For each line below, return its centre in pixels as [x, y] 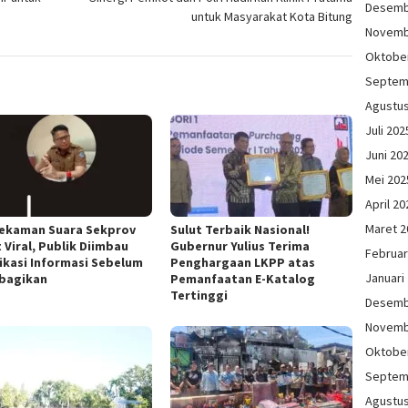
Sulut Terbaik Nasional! [240, 229]
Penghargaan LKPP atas [243, 262]
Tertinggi [199, 295]
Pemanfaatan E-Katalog [243, 278]
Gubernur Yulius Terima [240, 245]
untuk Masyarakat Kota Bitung [272, 16]
